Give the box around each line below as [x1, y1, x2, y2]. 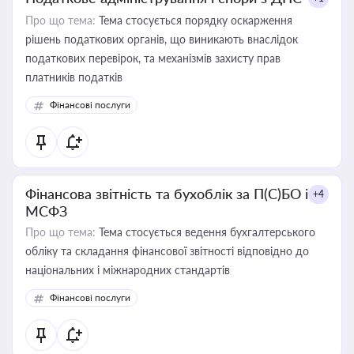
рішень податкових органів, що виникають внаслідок [25, 32, 298, 46]
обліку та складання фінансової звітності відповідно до [25, 244, 309, 258]
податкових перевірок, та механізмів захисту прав [25, 51, 281, 65]
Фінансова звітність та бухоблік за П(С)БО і [25, 185, 308, 202]
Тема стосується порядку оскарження [96, 13, 292, 27]
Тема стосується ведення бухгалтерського [96, 225, 315, 239]
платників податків [25, 70, 122, 84]
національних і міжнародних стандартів [25, 263, 230, 277]
